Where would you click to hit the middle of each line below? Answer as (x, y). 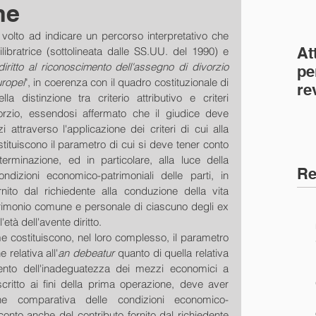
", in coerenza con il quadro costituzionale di (126, 82)
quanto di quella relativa (173, 253)
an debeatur (88, 253)
